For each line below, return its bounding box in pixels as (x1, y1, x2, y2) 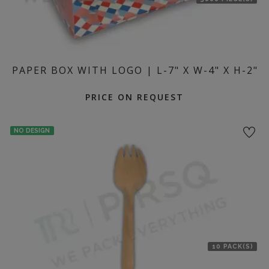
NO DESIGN (14, 126, 50, 134)
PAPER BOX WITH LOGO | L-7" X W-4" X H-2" (12, 63, 258, 77)
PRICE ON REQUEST (85, 91, 184, 103)
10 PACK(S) (211, 242, 253, 250)
